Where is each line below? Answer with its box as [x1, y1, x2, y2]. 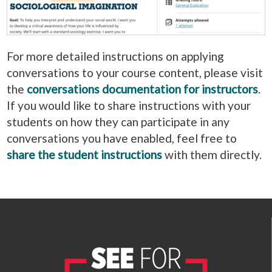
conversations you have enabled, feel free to [7, 131, 237, 146]
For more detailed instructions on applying [7, 49, 224, 64]
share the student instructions [7, 148, 162, 162]
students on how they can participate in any [7, 115, 229, 129]
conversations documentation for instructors [27, 82, 258, 97]
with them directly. [162, 148, 262, 162]
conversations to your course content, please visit [7, 66, 263, 80]
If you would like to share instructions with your [7, 98, 251, 113]
